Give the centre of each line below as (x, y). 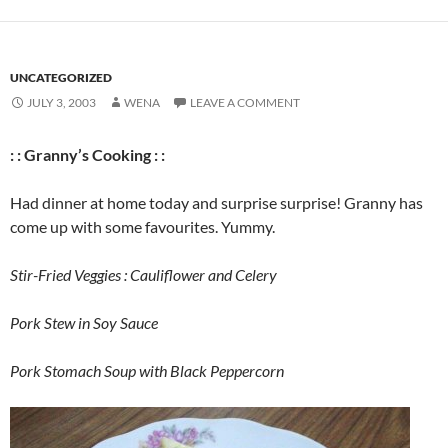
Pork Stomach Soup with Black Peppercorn (147, 370)
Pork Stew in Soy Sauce (84, 322)
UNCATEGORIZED (61, 77)
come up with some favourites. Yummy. (142, 226)
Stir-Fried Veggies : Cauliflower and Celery (143, 274)
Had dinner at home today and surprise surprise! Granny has (216, 202)
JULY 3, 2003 (61, 102)
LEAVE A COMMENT (245, 102)
